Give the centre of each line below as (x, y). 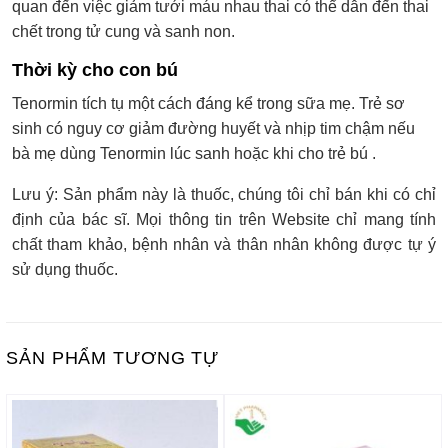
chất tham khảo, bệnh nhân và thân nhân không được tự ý (224, 244)
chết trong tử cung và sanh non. (123, 31)
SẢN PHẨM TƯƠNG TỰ (113, 357)
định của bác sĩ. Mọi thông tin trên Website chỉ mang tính (224, 219)
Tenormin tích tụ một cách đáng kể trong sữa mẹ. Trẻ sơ (208, 103)
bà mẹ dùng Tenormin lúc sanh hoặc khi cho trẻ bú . (194, 153)
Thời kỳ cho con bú (95, 69)
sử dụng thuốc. (65, 269)
